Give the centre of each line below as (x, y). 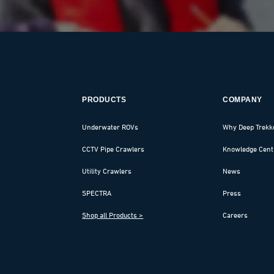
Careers (235, 215)
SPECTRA (97, 193)
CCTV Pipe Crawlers (113, 149)
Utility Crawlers (107, 171)
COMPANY (243, 100)
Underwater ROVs (110, 127)
